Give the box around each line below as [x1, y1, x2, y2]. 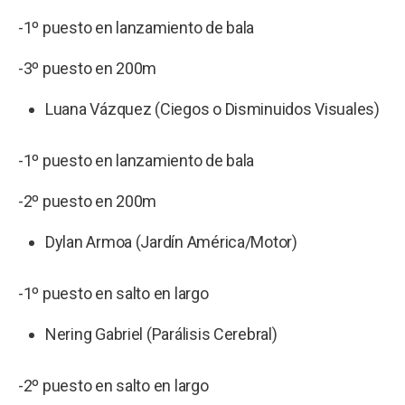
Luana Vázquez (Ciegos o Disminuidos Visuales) [45, 99, 380, 118]
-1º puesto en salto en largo [18, 283, 215, 303]
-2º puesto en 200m [18, 191, 157, 211]
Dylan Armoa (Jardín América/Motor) [45, 231, 297, 251]
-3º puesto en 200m [18, 58, 157, 78]
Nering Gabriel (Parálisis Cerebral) [45, 324, 278, 344]
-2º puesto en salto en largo [18, 375, 209, 395]
